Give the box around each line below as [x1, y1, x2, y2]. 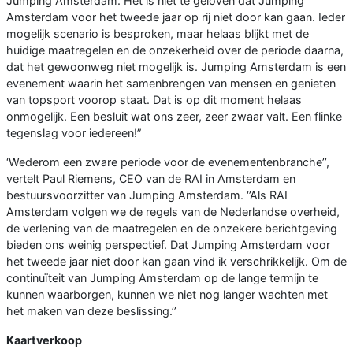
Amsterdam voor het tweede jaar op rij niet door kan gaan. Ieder [6, 10, 345, 24]
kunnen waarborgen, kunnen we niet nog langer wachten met [6, 288, 328, 302]
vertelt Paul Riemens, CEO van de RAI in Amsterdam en [6, 172, 295, 186]
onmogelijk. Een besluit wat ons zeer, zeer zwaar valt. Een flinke [6, 110, 342, 124]
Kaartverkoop [6, 333, 82, 347]
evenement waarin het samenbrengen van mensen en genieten [6, 76, 336, 91]
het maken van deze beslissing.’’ [6, 304, 176, 318]
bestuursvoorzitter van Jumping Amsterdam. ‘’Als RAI [6, 188, 288, 203]
